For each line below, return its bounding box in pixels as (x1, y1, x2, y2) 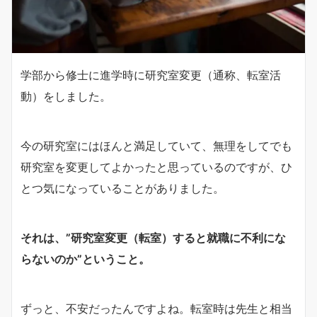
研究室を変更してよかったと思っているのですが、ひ (21, 159, 292, 174)
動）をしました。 (21, 88, 111, 103)
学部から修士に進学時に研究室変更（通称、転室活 (21, 67, 281, 82)
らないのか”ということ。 (21, 251, 150, 266)
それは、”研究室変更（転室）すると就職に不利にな (21, 230, 286, 245)
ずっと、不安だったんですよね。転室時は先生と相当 (21, 301, 292, 316)
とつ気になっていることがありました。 (21, 180, 224, 195)
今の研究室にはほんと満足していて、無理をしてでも (21, 138, 292, 153)
